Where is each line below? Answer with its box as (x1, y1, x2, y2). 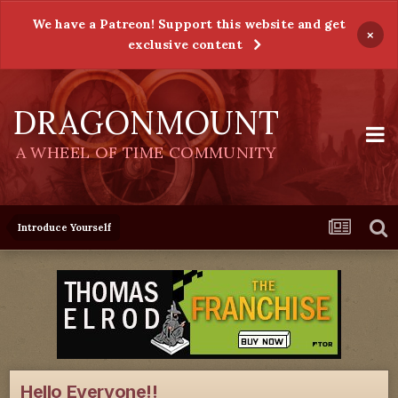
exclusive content (128, 36, 243, 52)
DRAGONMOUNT (13, 102, 279, 143)
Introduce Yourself (18, 221, 111, 234)
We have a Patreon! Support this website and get (31, 16, 346, 32)
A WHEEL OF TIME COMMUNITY (15, 142, 277, 163)
